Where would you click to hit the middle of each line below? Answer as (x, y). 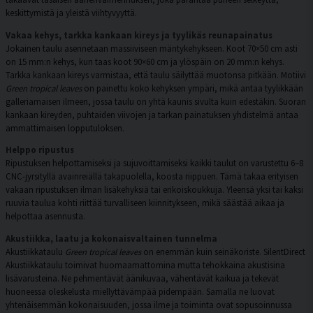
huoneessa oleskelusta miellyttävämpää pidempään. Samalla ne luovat (140, 292)
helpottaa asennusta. (45, 216)
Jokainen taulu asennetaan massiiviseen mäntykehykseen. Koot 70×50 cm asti (152, 48)
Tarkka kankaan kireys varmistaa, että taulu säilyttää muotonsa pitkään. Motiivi (156, 74)
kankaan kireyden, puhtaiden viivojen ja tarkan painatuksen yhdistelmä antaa (152, 114)
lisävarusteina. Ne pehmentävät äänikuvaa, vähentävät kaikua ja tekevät (142, 278)
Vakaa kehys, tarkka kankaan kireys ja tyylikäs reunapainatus (139, 35)
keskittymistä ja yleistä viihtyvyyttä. (71, 12)
